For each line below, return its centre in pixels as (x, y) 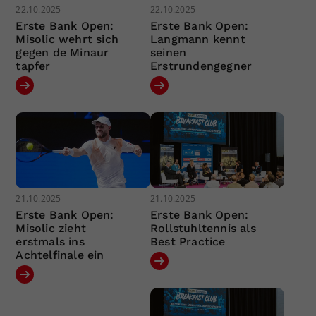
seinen (168, 53)
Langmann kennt (197, 39)
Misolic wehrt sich (67, 39)
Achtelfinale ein (60, 255)
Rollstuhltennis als (203, 228)
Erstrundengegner (201, 66)
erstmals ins (50, 241)
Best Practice (188, 241)
